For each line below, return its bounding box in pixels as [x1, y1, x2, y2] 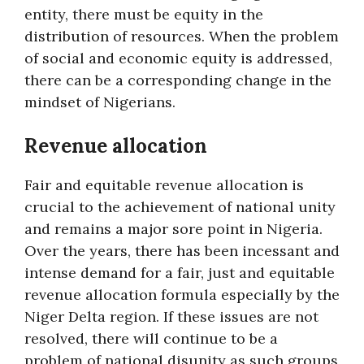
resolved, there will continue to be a [24, 329, 278, 348]
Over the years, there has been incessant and [24, 241, 340, 260]
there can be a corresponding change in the [24, 71, 331, 89]
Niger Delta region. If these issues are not [24, 307, 318, 326]
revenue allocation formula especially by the [24, 285, 340, 304]
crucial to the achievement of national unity [24, 197, 336, 216]
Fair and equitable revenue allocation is [24, 175, 304, 194]
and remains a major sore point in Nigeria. [24, 219, 323, 238]
